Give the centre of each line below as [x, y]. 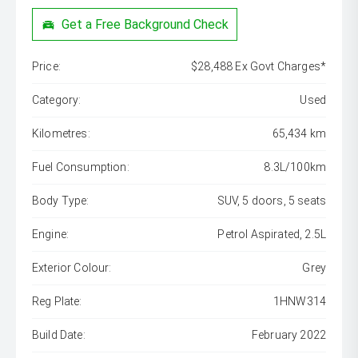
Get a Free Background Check [145, 24]
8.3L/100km [295, 167]
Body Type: [61, 201]
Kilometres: [61, 134]
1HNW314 [299, 302]
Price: [46, 67]
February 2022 [288, 335]
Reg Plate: [57, 302]
